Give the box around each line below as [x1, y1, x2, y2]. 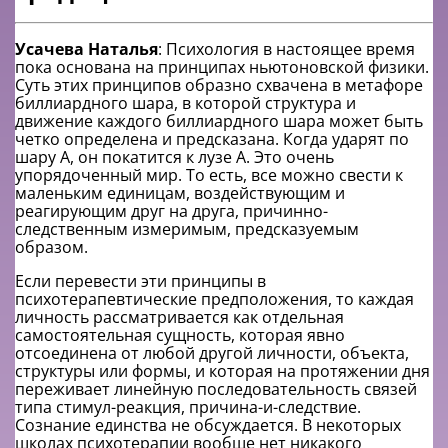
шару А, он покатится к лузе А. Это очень [15, 146, 334, 169]
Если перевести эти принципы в [15, 270, 266, 293]
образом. [15, 236, 88, 259]
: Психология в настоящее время [158, 38, 415, 61]
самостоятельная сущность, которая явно [15, 324, 345, 347]
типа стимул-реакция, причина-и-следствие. [15, 396, 361, 419]
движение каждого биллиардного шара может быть [15, 110, 423, 133]
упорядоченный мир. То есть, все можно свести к [15, 164, 403, 187]
